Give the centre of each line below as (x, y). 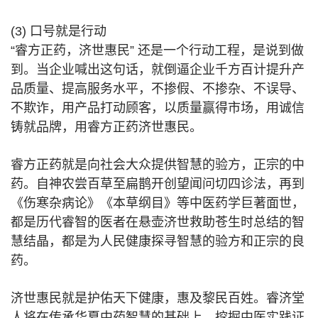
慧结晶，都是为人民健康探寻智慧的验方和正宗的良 (158, 241)
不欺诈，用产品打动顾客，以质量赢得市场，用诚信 (158, 108)
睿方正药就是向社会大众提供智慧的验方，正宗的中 (158, 165)
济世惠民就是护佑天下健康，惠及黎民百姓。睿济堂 (158, 298)
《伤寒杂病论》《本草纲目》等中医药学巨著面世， (158, 203)
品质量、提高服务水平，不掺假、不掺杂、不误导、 (158, 89)
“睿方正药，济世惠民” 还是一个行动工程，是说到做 (157, 50)
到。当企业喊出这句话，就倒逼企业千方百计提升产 (158, 70)
